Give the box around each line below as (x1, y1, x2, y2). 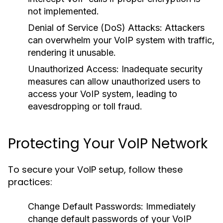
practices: (8, 176, 52, 188)
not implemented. (28, 6, 99, 16)
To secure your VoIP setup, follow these (8, 163, 183, 176)
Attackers (162, 22, 205, 33)
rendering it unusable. (28, 47, 116, 58)
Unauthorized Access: (28, 64, 119, 74)
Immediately (143, 201, 196, 212)
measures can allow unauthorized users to (28, 76, 201, 87)
